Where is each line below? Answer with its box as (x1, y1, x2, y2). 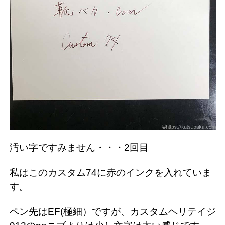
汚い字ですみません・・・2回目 (10, 142, 149, 153)
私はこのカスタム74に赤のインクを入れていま (10, 167, 211, 178)
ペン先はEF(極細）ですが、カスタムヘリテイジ (10, 206, 216, 217)
